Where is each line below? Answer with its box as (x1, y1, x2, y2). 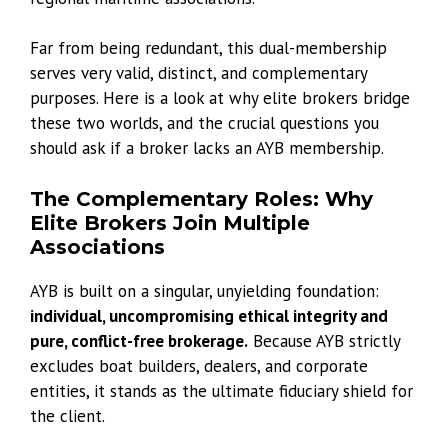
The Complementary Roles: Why (30, 186, 373, 211)
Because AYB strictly (248, 329, 400, 352)
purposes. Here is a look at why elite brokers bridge (30, 87, 410, 110)
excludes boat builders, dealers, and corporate (30, 354, 368, 377)
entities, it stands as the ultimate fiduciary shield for (30, 379, 413, 402)
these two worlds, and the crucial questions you (30, 112, 379, 135)
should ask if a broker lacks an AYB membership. (30, 137, 384, 160)
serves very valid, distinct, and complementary (30, 62, 367, 85)
